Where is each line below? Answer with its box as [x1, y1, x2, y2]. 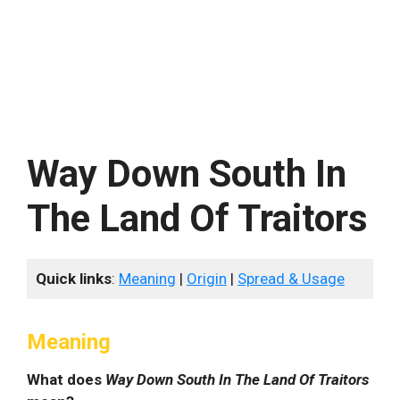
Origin [187, 270, 227, 287]
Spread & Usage [237, 270, 345, 287]
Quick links [36, 270, 112, 287]
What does [27, 371, 105, 388]
